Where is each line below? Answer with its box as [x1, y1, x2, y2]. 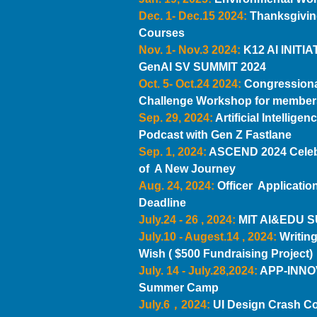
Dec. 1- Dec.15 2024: [139, 10, 250, 22]
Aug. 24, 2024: [139, 180, 214, 192]
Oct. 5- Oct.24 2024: [139, 78, 244, 90]
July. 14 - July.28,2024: [139, 265, 260, 277]
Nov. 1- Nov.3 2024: [139, 44, 243, 56]
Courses [139, 27, 185, 39]
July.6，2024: [139, 299, 210, 311]
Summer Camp [139, 282, 219, 294]
